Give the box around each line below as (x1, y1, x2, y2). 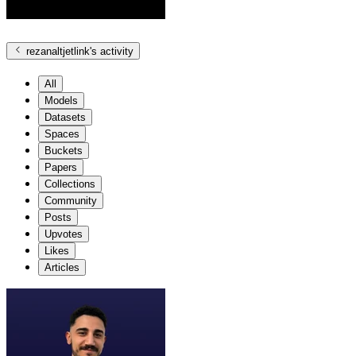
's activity (90, 44, 134, 57)
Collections (44, 177, 95, 190)
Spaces (44, 127, 79, 140)
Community (44, 194, 97, 207)
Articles (44, 261, 79, 273)
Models (44, 94, 78, 106)
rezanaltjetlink (26, 44, 91, 57)
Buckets (44, 144, 83, 157)
